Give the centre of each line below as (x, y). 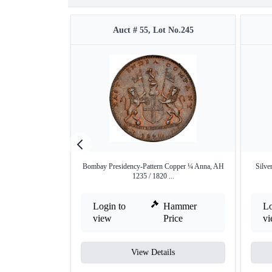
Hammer (180, 206)
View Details (153, 253)
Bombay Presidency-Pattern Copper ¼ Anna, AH (153, 167)
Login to (109, 206)
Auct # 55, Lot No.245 (153, 30)
